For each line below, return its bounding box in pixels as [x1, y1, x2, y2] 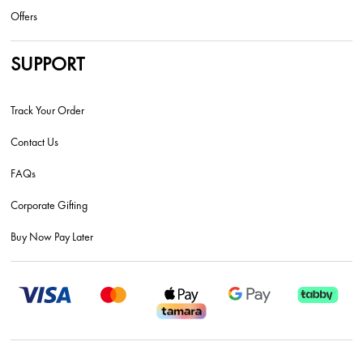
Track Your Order [11, 103, 85, 118]
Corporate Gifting [11, 198, 88, 213]
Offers [11, 9, 38, 24]
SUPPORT [11, 51, 85, 77]
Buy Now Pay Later [11, 229, 94, 245]
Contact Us [11, 135, 59, 150]
